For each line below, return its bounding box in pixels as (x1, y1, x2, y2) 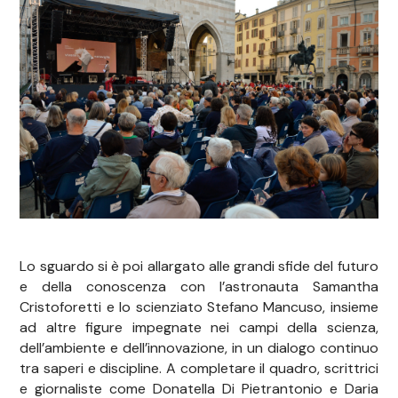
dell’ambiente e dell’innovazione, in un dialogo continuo (20, 338, 378, 358)
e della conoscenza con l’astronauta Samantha (20, 277, 378, 297)
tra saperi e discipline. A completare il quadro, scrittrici (20, 359, 378, 378)
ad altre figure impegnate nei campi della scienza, (20, 318, 378, 338)
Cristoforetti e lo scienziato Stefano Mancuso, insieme (20, 298, 378, 317)
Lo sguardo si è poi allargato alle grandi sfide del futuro (20, 257, 378, 276)
